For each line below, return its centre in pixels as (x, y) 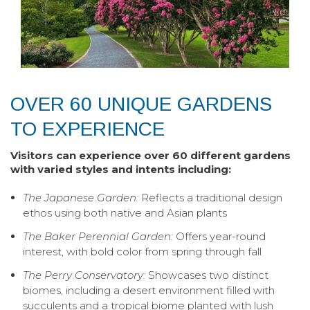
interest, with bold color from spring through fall (142, 251)
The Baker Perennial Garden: (98, 236)
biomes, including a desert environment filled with (148, 290)
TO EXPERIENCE (88, 129)
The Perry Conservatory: (84, 275)
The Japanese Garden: (80, 197)
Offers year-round (219, 236)
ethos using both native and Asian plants (125, 212)
